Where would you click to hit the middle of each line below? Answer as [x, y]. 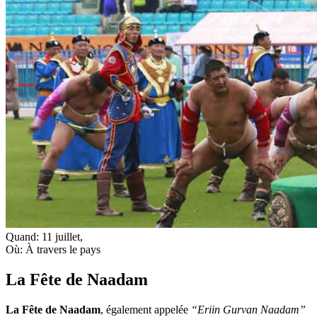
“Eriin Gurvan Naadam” [248, 309]
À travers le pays [63, 249]
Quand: [24, 236]
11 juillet [61, 236]
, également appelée [146, 309]
